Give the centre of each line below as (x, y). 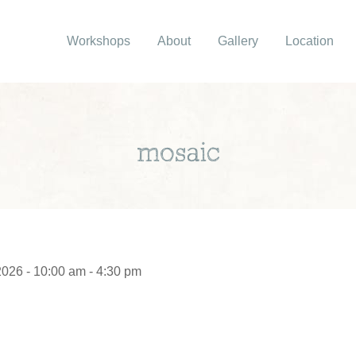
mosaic (178, 154)
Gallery (238, 41)
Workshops (99, 41)
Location (310, 41)
